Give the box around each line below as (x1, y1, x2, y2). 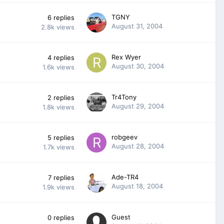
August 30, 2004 (111, 61, 164, 70)
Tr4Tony (111, 92, 136, 101)
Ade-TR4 (111, 172, 138, 181)
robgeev (111, 132, 137, 141)
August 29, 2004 (111, 101, 164, 110)
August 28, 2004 (111, 141, 164, 150)
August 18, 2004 (111, 181, 163, 190)
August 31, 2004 (111, 21, 162, 30)
